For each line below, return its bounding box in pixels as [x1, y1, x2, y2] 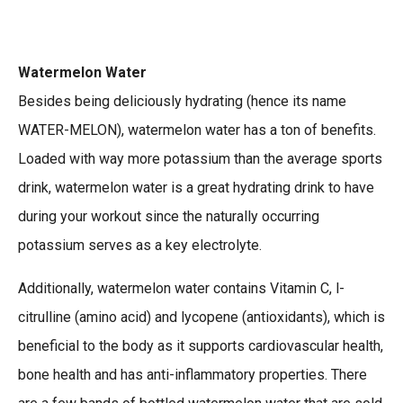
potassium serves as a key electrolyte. [18, 237, 262, 255]
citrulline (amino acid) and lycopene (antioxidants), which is [18, 309, 385, 327]
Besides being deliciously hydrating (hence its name [18, 93, 346, 111]
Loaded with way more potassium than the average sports [18, 150, 382, 168]
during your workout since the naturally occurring [18, 208, 319, 226]
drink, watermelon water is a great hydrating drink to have [18, 179, 374, 197]
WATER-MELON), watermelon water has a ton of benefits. [18, 121, 376, 139]
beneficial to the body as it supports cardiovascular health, [18, 337, 383, 355]
